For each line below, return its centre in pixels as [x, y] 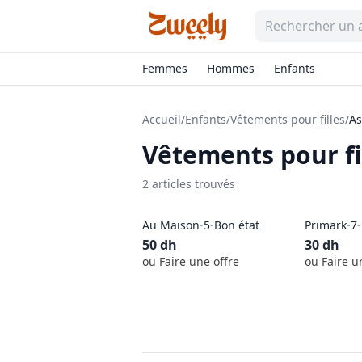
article [167, 184]
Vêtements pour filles [288, 119]
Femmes [165, 68]
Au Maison [171, 225]
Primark [325, 225]
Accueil [162, 119]
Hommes [231, 68]
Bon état [237, 225]
